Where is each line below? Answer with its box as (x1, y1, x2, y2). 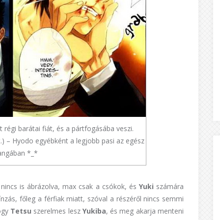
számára (153, 181, 184, 191)
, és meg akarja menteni (106, 206, 184, 216)
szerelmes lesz (31, 206, 82, 216)
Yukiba (82, 206, 106, 216)
